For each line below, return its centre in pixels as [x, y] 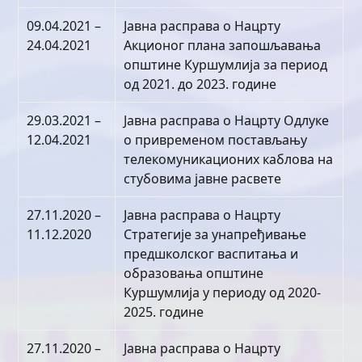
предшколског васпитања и [211, 254]
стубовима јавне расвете [203, 179]
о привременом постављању [216, 140]
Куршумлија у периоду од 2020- [223, 293]
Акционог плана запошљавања [223, 45]
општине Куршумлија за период [226, 65]
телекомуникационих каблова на [229, 159]
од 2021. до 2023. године [200, 84]
